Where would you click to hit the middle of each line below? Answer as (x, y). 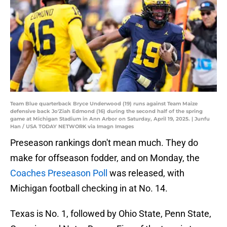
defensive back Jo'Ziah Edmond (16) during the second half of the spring (106, 111)
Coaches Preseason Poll (59, 173)
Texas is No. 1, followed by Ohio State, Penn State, (111, 214)
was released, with (146, 173)
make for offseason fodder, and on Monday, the (105, 158)
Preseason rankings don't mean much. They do (104, 143)
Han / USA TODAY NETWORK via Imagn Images (72, 127)
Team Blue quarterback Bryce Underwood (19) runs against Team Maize (104, 104)
